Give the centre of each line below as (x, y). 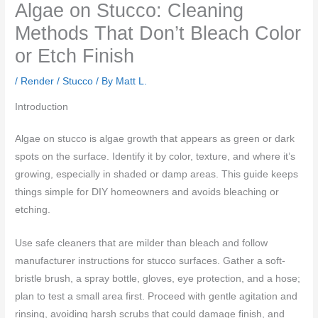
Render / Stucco (57, 82)
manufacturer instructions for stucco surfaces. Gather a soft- (150, 261)
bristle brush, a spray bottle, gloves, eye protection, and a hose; (158, 278)
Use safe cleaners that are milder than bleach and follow (142, 243)
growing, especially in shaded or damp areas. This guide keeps (157, 175)
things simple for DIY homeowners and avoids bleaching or (147, 192)
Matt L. (132, 82)
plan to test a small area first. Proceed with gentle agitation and (157, 296)
